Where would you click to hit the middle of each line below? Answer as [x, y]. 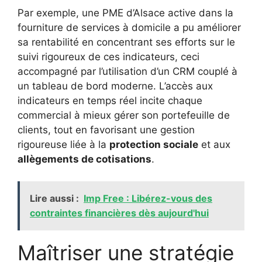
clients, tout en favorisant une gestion [106, 130]
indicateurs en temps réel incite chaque [110, 100]
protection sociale [154, 144]
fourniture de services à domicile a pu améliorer [129, 27]
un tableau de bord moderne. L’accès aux [115, 86]
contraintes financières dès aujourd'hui [119, 213]
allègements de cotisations [85, 159]
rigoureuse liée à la [63, 144]
